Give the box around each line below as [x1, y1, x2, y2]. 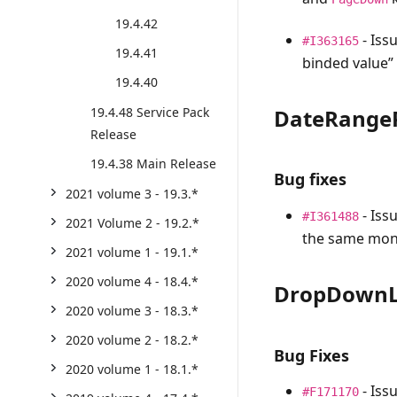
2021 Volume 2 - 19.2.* [66, 214, 199, 231]
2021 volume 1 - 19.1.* [66, 244, 198, 261]
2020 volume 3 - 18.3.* [66, 302, 198, 319]
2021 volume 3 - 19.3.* [66, 185, 198, 202]
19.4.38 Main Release [90, 155, 216, 172]
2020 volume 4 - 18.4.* [66, 273, 198, 290]
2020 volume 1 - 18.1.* [66, 361, 198, 378]
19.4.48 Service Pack [90, 104, 209, 121]
